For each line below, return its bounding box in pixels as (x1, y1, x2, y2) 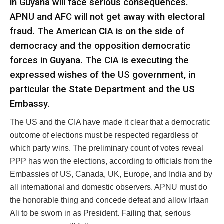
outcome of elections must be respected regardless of (10, 131, 198, 140)
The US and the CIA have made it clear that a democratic (10, 118, 210, 127)
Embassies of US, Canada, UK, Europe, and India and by (10, 170, 212, 179)
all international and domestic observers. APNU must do (10, 183, 207, 192)
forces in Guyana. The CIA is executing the (10, 54, 189, 66)
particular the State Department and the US (10, 83, 195, 95)
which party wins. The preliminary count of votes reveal (10, 144, 203, 153)
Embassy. (10, 98, 50, 109)
